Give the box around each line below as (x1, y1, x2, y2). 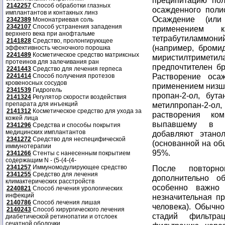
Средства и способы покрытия (31, 122, 121, 129)
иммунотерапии (6, 143, 51, 150)
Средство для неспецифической (31, 136, 126, 143)
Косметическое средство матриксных (31, 51, 139, 58)
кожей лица (6, 115, 38, 122)
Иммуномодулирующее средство (31, 164, 127, 171)
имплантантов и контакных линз (6, 9, 98, 16)
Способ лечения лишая (31, 199, 100, 206)
